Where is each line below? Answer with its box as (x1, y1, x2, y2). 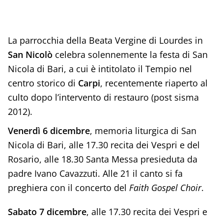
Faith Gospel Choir (129, 181, 201, 193)
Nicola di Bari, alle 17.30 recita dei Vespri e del (7, 138, 200, 151)
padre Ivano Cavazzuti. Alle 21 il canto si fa (7, 167, 183, 179)
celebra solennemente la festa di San (52, 48, 208, 60)
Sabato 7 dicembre (7, 205, 86, 218)
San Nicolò (7, 48, 53, 60)
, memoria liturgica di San (89, 124, 196, 137)
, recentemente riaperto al (100, 77, 208, 89)
